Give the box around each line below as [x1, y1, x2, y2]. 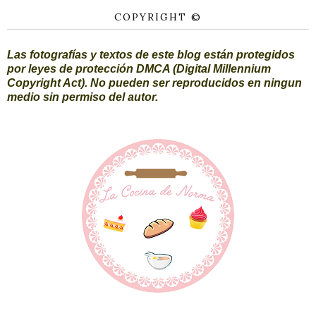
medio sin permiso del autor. [7, 91, 158, 103]
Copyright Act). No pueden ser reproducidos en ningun [7, 77, 302, 89]
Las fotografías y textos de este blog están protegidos [7, 49, 295, 61]
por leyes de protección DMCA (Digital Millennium [7, 63, 271, 75]
